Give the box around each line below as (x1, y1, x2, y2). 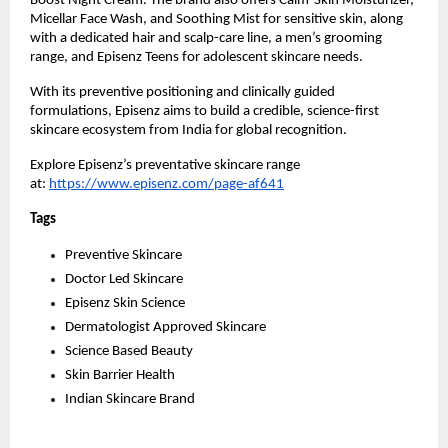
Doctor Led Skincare (65, 271, 183, 287)
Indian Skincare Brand (65, 391, 195, 407)
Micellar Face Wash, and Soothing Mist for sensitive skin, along (30, 11, 403, 27)
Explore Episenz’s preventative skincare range (30, 157, 300, 173)
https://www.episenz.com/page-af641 (49, 176, 284, 192)
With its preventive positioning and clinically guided (30, 84, 335, 100)
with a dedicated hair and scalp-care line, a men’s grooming (30, 30, 382, 46)
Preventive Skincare (65, 247, 182, 263)
